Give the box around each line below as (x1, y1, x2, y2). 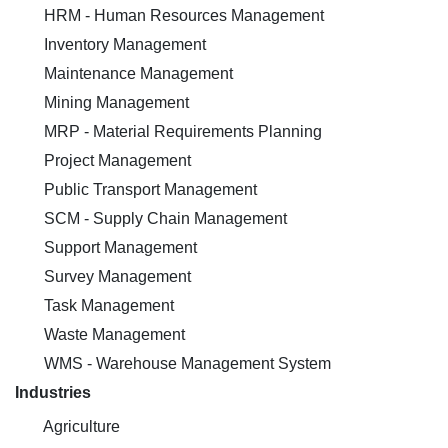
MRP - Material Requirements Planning (40, 123, 322, 140)
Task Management (40, 297, 174, 314)
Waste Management (40, 326, 185, 343)
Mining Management (40, 94, 189, 111)
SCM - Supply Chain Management (40, 210, 287, 227)
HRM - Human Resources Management (40, 7, 324, 24)
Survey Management (40, 268, 191, 285)
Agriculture (40, 418, 120, 435)
